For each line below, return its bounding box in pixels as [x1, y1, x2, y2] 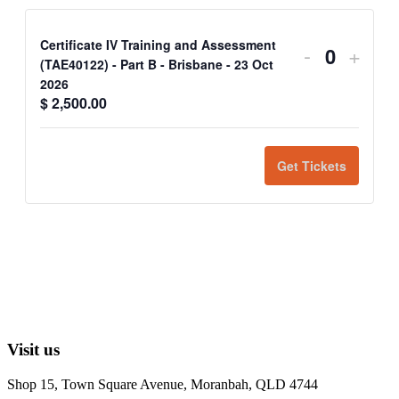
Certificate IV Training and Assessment [40, 36, 276, 54]
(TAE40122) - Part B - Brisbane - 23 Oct [40, 55, 273, 74]
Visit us [7, 340, 60, 360]
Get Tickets [277, 157, 346, 175]
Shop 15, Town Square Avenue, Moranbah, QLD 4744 [7, 376, 318, 392]
